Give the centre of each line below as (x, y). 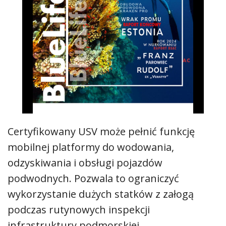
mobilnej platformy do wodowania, (91, 147)
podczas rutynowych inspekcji (79, 210)
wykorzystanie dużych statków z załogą (101, 194)
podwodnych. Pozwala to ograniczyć (93, 179)
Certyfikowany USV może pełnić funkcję (101, 132)
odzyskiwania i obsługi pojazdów (85, 163)
